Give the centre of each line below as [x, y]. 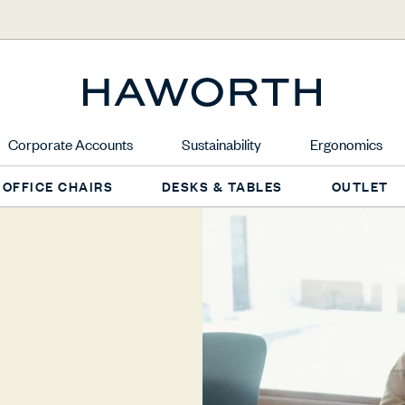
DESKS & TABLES [222, 185]
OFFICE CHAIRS [57, 185]
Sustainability [221, 143]
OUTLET [360, 185]
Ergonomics [346, 143]
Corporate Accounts [71, 143]
